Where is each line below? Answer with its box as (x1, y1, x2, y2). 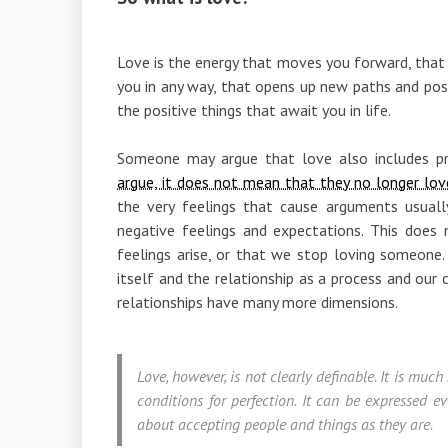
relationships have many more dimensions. (117, 291, 398, 312)
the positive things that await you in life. (117, 99, 391, 120)
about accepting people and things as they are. (137, 413, 433, 434)
